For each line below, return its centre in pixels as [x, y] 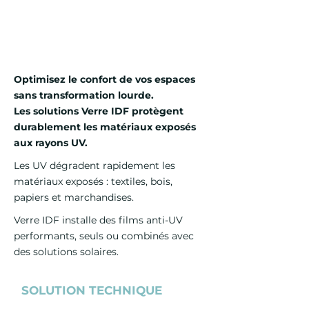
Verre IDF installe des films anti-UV [98, 220]
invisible [43, 22]
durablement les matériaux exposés [105, 127]
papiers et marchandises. [74, 197]
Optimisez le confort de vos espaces [104, 79]
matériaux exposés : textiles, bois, [93, 181]
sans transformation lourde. [84, 95]
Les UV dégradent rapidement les [94, 166]
